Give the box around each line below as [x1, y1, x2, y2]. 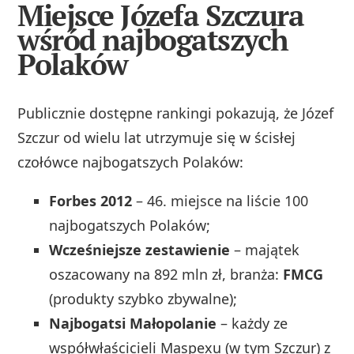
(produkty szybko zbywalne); [49, 288, 238, 308]
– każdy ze [217, 313, 288, 333]
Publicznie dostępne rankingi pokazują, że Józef [17, 103, 334, 122]
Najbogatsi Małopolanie [49, 313, 217, 333]
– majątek [230, 239, 300, 259]
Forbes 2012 [49, 190, 133, 210]
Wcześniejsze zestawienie [49, 239, 231, 259]
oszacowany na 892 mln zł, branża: [49, 264, 284, 284]
